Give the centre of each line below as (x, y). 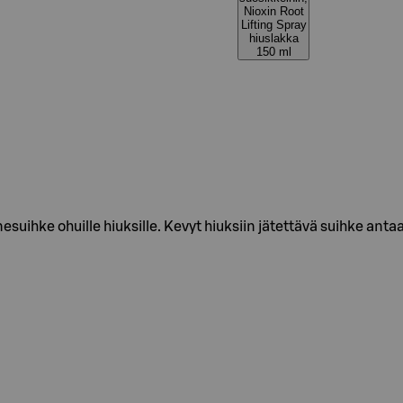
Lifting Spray (273, 25)
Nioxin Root (273, 11)
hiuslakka (273, 38)
